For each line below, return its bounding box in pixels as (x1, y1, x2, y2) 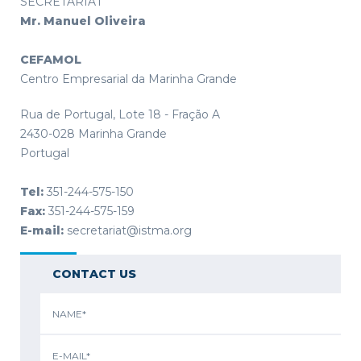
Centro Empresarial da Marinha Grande (20, 72, 237, 86)
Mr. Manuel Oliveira (20, 14, 146, 28)
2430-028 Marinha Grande (20, 127, 167, 141)
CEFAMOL (20, 52, 81, 67)
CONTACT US (52, 267, 136, 281)
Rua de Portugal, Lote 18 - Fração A (20, 107, 220, 122)
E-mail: (20, 223, 64, 238)
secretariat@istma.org (64, 223, 192, 238)
